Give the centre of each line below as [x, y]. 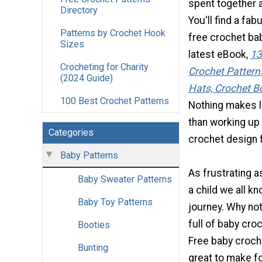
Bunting [93, 248]
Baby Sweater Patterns [125, 180]
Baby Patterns [89, 156]
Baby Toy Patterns [115, 202]
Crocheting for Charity [104, 67]
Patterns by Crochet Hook [113, 33]
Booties [94, 225]
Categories [71, 133]
